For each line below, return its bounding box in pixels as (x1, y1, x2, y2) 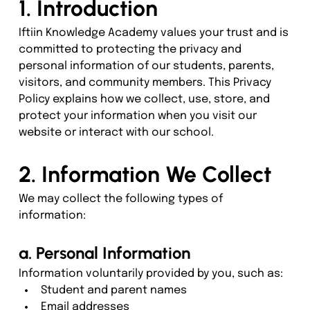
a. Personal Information (18, 242, 190, 263)
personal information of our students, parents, (18, 60, 277, 72)
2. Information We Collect (18, 161, 271, 188)
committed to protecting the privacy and (18, 43, 244, 55)
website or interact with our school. (18, 126, 214, 138)
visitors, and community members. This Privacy (18, 76, 274, 89)
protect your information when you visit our (18, 109, 259, 122)
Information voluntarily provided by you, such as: (18, 267, 283, 280)
